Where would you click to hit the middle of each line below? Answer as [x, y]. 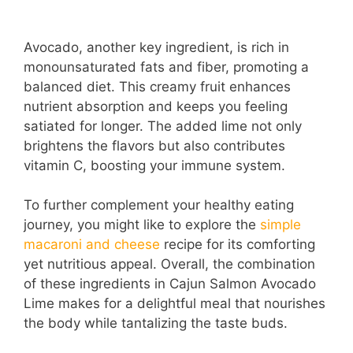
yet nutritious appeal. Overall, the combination [169, 264]
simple [281, 225]
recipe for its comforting [238, 245]
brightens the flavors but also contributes [154, 145]
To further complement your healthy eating [159, 205]
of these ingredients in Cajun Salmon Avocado [170, 284]
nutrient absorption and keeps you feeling [156, 106]
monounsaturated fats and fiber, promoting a [166, 67]
